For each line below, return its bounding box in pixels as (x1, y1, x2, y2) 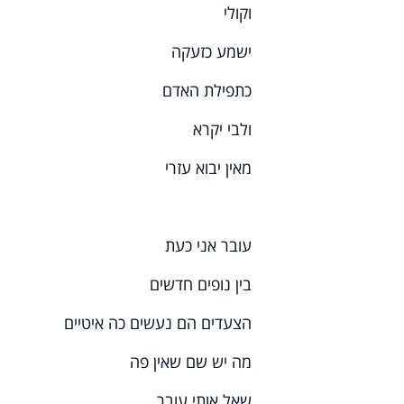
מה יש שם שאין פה (130, 351, 252, 373)
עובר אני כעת (165, 234, 252, 257)
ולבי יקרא (193, 118, 252, 141)
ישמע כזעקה (171, 41, 252, 63)
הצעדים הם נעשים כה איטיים (64, 312, 252, 335)
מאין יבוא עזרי (165, 157, 252, 179)
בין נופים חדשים (150, 273, 252, 296)
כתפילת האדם (162, 79, 252, 102)
